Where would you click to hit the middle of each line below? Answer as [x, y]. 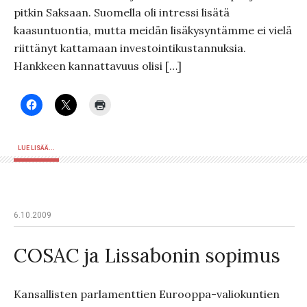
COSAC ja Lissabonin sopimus [147, 256]
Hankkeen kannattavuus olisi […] [98, 66]
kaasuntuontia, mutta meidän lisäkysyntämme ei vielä [153, 30]
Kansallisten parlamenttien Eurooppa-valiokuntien [147, 294]
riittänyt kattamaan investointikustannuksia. [130, 48]
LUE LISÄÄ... [36, 148]
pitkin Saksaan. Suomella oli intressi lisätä [122, 12]
